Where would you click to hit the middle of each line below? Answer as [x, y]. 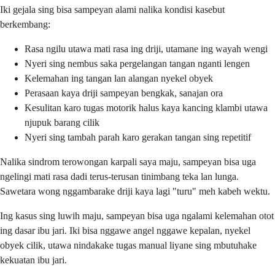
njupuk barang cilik [62, 122]
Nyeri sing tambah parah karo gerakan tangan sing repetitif [138, 137]
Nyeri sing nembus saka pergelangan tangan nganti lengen [137, 63]
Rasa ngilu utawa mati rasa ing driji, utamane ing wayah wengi [146, 48]
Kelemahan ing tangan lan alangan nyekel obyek [119, 78]
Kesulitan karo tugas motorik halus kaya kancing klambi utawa [146, 107]
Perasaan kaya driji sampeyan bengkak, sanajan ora [124, 93]
